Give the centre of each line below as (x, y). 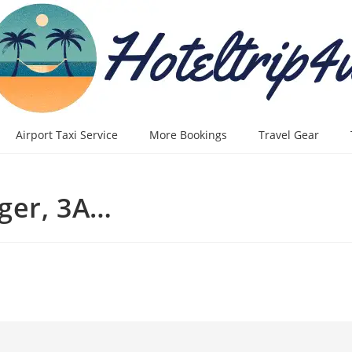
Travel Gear (289, 135)
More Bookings (188, 135)
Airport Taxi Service (67, 135)
